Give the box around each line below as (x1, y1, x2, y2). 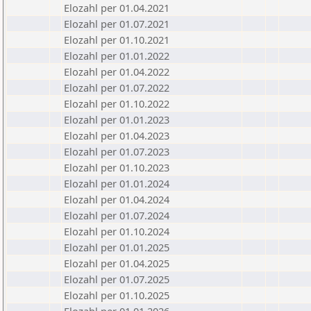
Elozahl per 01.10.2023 (64, 160, 169, 174)
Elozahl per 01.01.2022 (64, 49, 169, 62)
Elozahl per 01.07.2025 (64, 272, 169, 286)
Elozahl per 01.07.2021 (64, 17, 169, 31)
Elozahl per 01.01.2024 (64, 176, 169, 190)
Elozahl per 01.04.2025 (64, 256, 169, 270)
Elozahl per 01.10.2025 (64, 288, 169, 302)
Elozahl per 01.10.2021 (64, 33, 169, 47)
